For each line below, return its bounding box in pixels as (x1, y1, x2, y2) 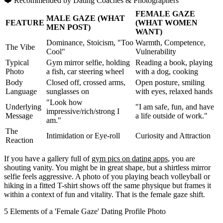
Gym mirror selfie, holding (46, 58, 130, 67)
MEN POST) (46, 22, 91, 31)
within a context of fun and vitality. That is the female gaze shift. (4, 190, 205, 199)
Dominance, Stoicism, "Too (46, 38, 133, 47)
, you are (168, 154, 195, 163)
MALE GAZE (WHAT (46, 13, 125, 22)
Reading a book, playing (135, 58, 213, 67)
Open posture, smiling (135, 78, 205, 87)
